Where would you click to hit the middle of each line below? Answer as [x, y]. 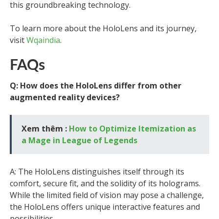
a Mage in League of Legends [79, 140]
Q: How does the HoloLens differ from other [96, 86]
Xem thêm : [45, 129]
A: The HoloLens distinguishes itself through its [97, 172]
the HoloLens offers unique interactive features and [105, 207]
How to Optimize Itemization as [132, 129]
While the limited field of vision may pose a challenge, [107, 195]
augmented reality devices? [65, 97]
